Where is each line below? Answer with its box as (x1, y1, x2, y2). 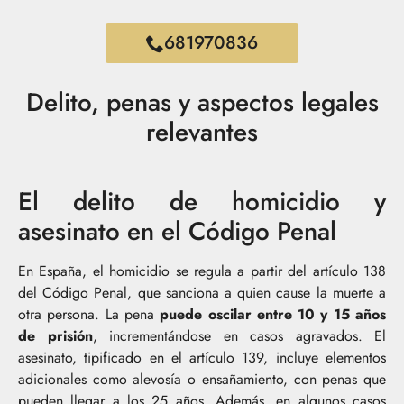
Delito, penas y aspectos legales (25, 83, 379, 121)
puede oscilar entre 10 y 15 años (153, 303, 387, 325)
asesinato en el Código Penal (18, 212, 336, 250)
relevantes (146, 113, 258, 151)
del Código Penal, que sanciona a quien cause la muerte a (18, 281, 386, 303)
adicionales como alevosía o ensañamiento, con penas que (18, 368, 386, 390)
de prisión (18, 325, 93, 346)
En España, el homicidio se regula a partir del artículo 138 (18, 260, 386, 281)
